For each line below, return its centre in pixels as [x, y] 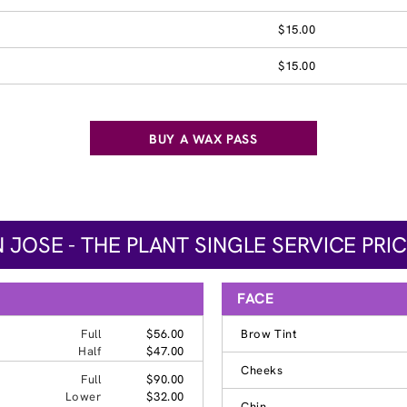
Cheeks [262, 370]
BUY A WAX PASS [203, 139]
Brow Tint [269, 333]
